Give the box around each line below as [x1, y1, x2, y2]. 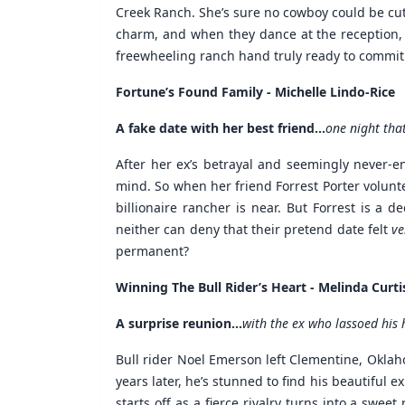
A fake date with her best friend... [116, 118, 325, 137]
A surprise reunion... [116, 314, 242, 332]
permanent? [116, 241, 189, 259]
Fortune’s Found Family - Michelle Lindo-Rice [116, 82, 395, 100]
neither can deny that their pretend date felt [116, 220, 392, 238]
